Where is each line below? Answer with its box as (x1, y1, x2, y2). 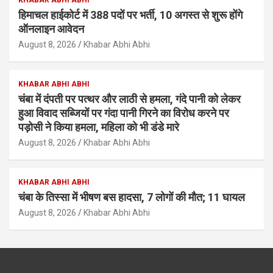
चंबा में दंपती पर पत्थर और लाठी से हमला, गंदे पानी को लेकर (18, 93, 241, 106)
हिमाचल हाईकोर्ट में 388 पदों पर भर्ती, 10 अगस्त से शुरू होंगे (18, 9, 243, 22)
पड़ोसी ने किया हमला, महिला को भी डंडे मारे (18, 121, 179, 134)
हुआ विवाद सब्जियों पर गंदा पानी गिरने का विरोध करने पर (18, 107, 229, 120)
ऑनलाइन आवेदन (18, 23, 84, 36)
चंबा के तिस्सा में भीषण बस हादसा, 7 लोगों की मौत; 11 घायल (18, 191, 245, 204)
